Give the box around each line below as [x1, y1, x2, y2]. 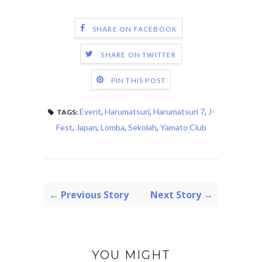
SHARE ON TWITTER [101, 50, 177, 59]
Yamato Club [160, 122, 206, 133]
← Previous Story [49, 188, 129, 202]
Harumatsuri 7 [153, 106, 205, 117]
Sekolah [127, 122, 157, 133]
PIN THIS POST [111, 75, 166, 85]
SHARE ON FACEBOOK [92, 24, 178, 33]
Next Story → [150, 188, 213, 202]
